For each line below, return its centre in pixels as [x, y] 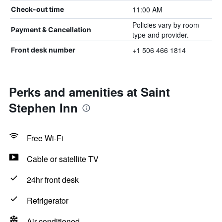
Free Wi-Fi [45, 138]
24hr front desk [53, 180]
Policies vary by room [166, 25]
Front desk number [43, 50]
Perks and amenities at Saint [89, 92]
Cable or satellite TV [63, 159]
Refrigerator [48, 200]
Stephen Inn [43, 108]
